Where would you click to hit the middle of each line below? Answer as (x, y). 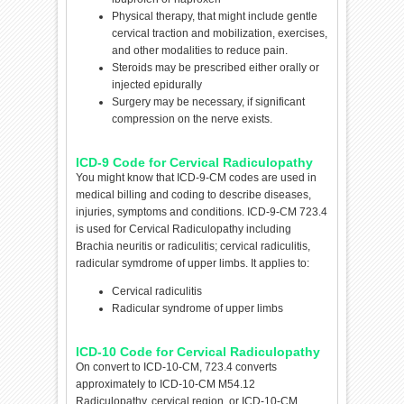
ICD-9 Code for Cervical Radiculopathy (195, 162)
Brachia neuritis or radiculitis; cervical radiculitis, (193, 246)
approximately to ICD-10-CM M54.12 (166, 384)
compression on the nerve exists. (193, 119)
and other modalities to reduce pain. (200, 50)
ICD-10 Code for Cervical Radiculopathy (198, 352)
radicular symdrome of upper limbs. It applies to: (193, 263)
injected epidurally (157, 84)
